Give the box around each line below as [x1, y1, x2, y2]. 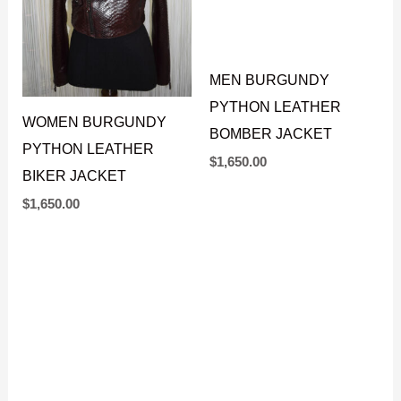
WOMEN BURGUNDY [22, 113, 167, 130]
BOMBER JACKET [209, 166, 332, 183]
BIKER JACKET [22, 166, 127, 183]
